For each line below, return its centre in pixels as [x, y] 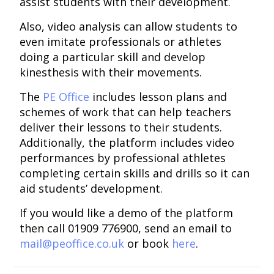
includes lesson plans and [158, 97]
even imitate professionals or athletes [121, 42]
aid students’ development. [91, 189]
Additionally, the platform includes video [127, 143]
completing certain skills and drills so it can [135, 173]
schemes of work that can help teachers [126, 112]
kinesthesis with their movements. [111, 72]
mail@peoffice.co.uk [72, 244]
